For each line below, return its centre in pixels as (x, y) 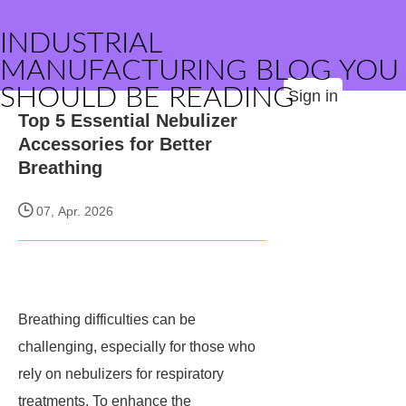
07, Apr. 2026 (73, 211)
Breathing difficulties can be (107, 319)
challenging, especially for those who (137, 347)
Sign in (313, 96)
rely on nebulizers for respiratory (121, 374)
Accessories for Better (115, 144)
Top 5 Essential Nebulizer (128, 121)
